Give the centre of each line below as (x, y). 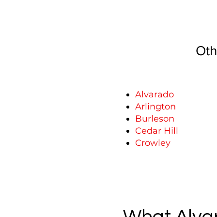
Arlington (155, 107)
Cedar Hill (157, 131)
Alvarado (155, 94)
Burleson (155, 119)
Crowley (153, 143)
